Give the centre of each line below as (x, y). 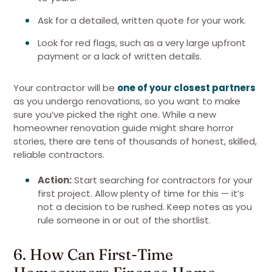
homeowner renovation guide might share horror (124, 128)
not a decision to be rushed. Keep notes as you (145, 207)
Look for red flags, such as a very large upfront (142, 43)
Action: (55, 180)
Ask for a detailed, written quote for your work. (142, 20)
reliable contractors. (59, 155)
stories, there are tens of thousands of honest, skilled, (135, 141)
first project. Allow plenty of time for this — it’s (141, 193)
